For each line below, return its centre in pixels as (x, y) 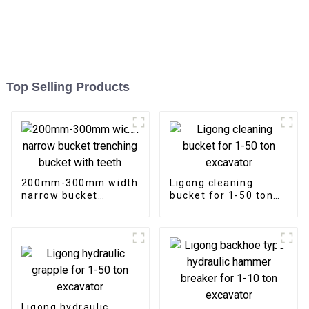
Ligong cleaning (211, 182)
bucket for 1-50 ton (221, 195)
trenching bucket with (79, 207)
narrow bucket (59, 195)
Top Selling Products (68, 87)
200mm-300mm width (80, 182)
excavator (196, 207)
